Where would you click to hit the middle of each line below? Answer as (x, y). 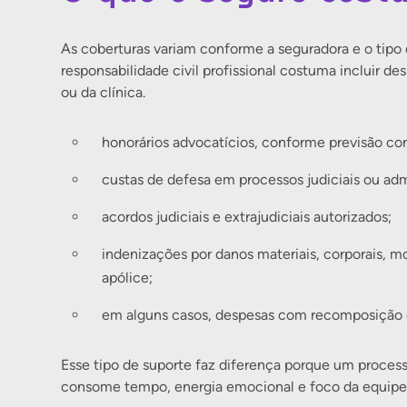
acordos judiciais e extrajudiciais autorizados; (247, 217)
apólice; (128, 278)
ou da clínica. (104, 92)
